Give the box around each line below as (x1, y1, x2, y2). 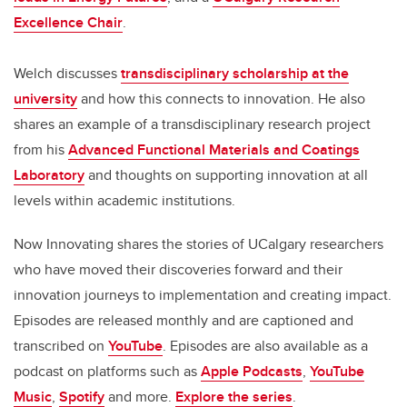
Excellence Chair (14, 12, 123, 34)
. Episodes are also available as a (163, 335, 368, 357)
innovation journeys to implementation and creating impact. (14, 284, 392, 306)
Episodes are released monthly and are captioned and (14, 310, 353, 332)
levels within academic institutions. (14, 190, 235, 212)
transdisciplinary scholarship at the (121, 63, 349, 84)
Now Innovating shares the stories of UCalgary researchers (14, 233, 383, 255)
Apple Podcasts (201, 361, 303, 382)
